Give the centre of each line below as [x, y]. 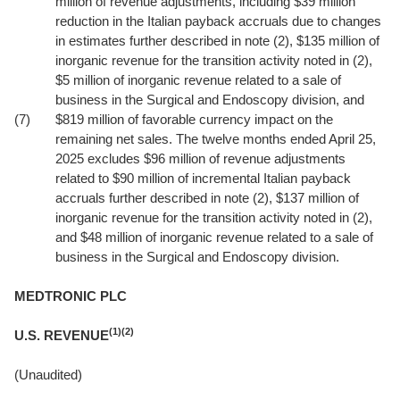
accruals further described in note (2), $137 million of [207, 198]
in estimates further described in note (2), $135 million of [217, 41]
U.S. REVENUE [62, 335]
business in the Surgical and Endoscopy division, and [210, 100]
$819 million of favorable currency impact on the [194, 119]
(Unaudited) [48, 375]
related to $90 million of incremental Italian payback [203, 178]
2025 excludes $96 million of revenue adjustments [200, 158]
